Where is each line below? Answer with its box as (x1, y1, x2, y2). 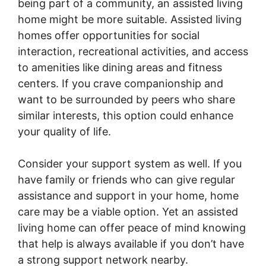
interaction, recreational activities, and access (18, 45, 248, 58)
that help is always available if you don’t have (18, 237, 244, 250)
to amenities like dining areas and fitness (18, 61, 222, 74)
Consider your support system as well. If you (18, 157, 242, 170)
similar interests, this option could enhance (18, 109, 233, 122)
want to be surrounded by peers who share (18, 93, 235, 106)
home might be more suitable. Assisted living (18, 12, 242, 26)
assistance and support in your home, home (18, 189, 239, 202)
